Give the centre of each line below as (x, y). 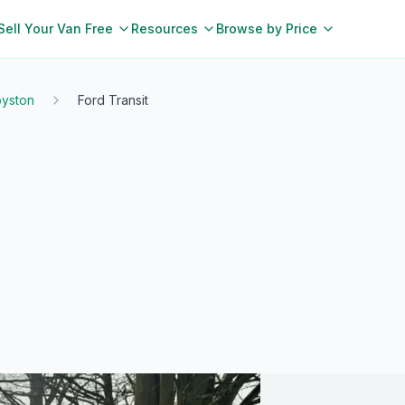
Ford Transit (113, 100)
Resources (165, 28)
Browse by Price (267, 28)
